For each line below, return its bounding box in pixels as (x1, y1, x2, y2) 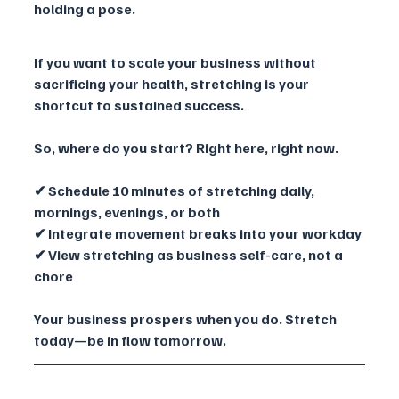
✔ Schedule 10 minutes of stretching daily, (34, 181, 317, 199)
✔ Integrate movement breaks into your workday (34, 224, 362, 242)
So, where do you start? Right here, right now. (34, 138, 338, 157)
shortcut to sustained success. (34, 95, 247, 114)
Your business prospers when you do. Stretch (34, 309, 339, 328)
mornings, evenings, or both (34, 202, 220, 221)
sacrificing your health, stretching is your (34, 74, 312, 93)
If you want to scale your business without (34, 53, 319, 71)
